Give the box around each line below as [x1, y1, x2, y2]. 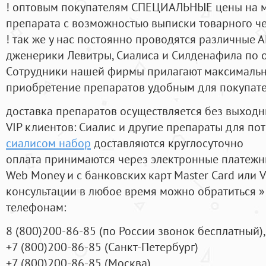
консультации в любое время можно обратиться [6, 183, 259, 199]
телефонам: [6, 199, 66, 216]
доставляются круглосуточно [91, 135, 243, 151]
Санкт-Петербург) [108, 239, 198, 255]
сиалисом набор [6, 135, 91, 151]
